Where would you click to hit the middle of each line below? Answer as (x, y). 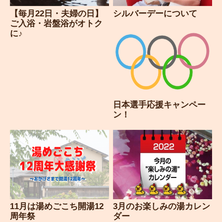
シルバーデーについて (155, 13)
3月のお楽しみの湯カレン (162, 207)
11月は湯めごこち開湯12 (57, 207)
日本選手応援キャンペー (160, 105)
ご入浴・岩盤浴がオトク (56, 23)
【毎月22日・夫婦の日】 (57, 13)
